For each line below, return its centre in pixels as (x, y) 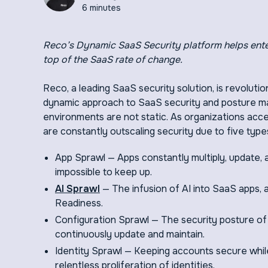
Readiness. (79, 203)
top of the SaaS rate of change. (113, 60)
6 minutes (101, 8)
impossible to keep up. (103, 172)
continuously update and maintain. (131, 234)
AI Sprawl (77, 189)
